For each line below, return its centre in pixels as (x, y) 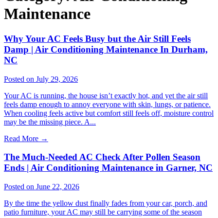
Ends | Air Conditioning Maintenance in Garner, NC (108, 168)
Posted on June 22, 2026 (42, 187)
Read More (22, 138)
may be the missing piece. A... (50, 122)
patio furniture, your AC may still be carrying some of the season (103, 212)
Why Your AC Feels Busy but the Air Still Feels (97, 38)
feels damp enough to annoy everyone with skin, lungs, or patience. (107, 104)
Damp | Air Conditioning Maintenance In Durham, (106, 49)
